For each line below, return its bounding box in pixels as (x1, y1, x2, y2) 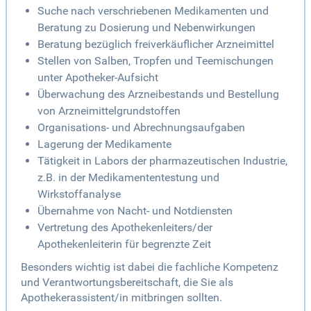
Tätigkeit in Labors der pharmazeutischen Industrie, (37, 154, 287, 168)
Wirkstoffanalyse (37, 187, 121, 201)
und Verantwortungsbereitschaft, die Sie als (21, 276, 233, 289)
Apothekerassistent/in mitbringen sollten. (21, 291, 222, 305)
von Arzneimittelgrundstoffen (37, 104, 180, 118)
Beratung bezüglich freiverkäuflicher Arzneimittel (37, 37, 274, 51)
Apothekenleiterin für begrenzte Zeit (37, 237, 211, 251)
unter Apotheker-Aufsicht (37, 71, 158, 85)
